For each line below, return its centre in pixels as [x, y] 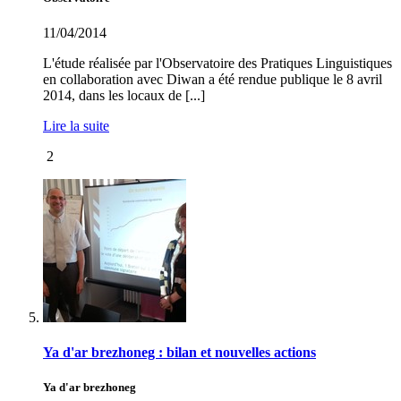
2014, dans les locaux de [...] [124, 95]
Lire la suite [76, 125]
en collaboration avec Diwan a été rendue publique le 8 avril [213, 79]
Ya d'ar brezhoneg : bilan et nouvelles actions [179, 353]
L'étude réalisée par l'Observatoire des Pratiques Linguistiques [218, 63]
